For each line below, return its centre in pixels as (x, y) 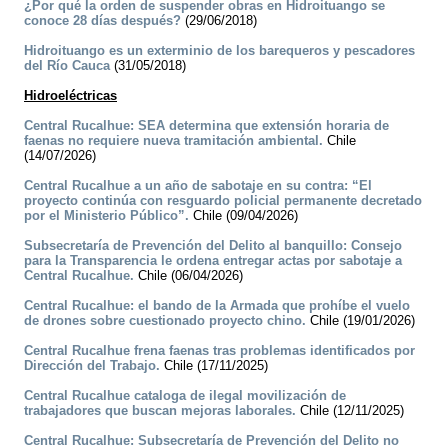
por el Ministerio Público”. (106, 216)
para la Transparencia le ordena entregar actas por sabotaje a (213, 261)
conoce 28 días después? (102, 21)
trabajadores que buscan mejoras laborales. (160, 411)
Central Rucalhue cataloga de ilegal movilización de (185, 396)
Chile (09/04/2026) (243, 216)
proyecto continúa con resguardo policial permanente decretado (223, 201)
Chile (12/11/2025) (350, 411)
